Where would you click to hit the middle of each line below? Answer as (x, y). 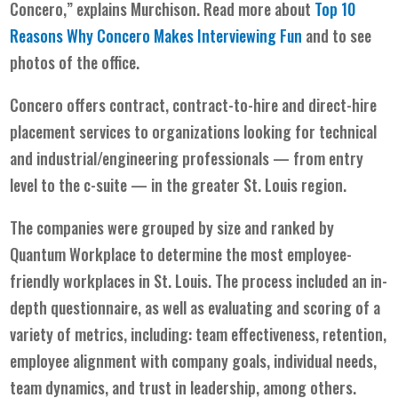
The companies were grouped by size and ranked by (172, 227)
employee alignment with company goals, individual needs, (194, 360)
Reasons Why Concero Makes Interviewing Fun (156, 35)
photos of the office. (75, 62)
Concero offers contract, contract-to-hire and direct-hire (194, 104)
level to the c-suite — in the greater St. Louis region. (179, 184)
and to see (337, 35)
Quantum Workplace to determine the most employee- (181, 254)
